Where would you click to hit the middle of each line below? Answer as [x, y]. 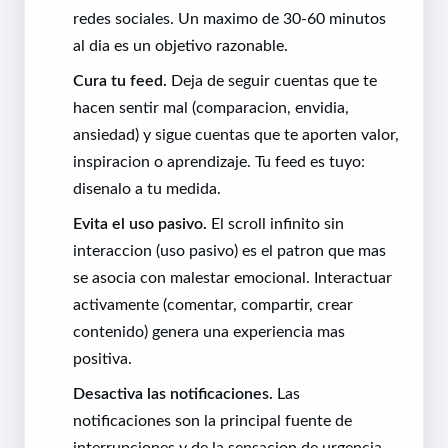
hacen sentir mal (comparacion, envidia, [211, 107]
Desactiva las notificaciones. [173, 393]
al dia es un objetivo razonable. [180, 45]
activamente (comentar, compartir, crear [213, 304]
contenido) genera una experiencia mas [209, 331]
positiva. [102, 358]
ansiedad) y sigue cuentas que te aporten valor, [236, 134]
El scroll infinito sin [275, 223]
